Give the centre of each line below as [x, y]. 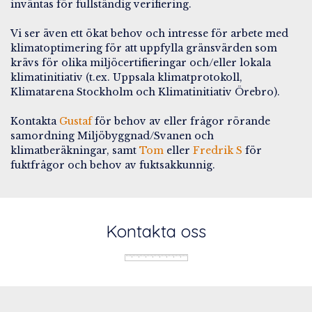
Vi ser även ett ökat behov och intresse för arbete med [149, 33]
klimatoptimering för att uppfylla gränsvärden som [144, 48]
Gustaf [76, 121]
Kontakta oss [156, 231]
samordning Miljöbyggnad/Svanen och [112, 135]
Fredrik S [218, 150]
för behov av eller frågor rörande [181, 121]
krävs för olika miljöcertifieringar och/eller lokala [141, 62]
